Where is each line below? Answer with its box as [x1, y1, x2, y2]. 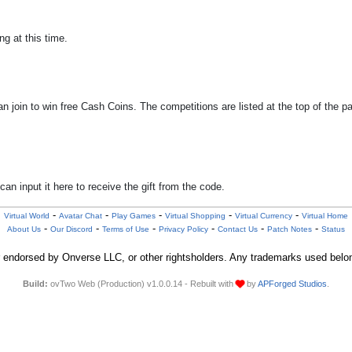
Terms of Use [101, 225, 149, 233]
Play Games [111, 211, 156, 220]
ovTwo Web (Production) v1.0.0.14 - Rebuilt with [47, 279, 236, 288]
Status [321, 225, 345, 233]
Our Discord [49, 225, 93, 233]
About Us [6, 225, 41, 233]
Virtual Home [301, 211, 348, 220]
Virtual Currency [234, 211, 292, 220]
